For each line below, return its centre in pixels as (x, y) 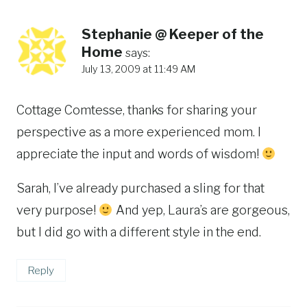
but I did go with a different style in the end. (139, 232)
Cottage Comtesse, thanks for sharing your (137, 110)
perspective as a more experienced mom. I (139, 132)
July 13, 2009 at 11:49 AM (138, 70)
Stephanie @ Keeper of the (173, 35)
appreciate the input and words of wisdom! (139, 153)
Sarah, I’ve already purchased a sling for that (140, 188)
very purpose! (58, 210)
